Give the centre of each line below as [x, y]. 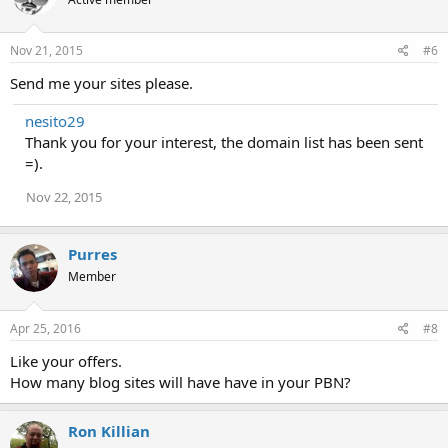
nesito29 [55, 121]
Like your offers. [66, 360]
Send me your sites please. [101, 83]
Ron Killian [109, 430]
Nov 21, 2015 [46, 51]
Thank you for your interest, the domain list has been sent [224, 142]
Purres [92, 254]
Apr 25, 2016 [45, 328]
